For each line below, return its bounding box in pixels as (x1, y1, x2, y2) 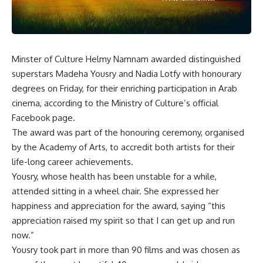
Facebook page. (12, 112, 75, 123)
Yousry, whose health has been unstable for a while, (12, 170, 217, 182)
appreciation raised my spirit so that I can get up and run (12, 214, 235, 226)
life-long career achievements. (12, 156, 133, 167)
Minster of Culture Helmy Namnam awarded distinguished (12, 53, 241, 65)
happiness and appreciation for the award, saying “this (12, 200, 225, 211)
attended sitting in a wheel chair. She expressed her (12, 185, 219, 197)
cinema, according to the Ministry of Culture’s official (12, 97, 218, 109)
